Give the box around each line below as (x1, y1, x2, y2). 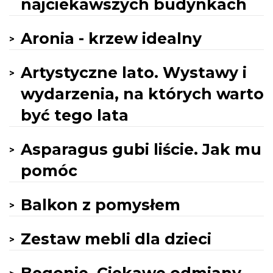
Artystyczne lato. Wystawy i (21, 63, 247, 82)
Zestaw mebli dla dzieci (21, 230, 211, 248)
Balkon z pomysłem (21, 196, 180, 214)
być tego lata (21, 106, 129, 124)
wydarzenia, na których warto (21, 85, 264, 103)
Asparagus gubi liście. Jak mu (21, 140, 261, 158)
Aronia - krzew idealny (21, 29, 202, 48)
